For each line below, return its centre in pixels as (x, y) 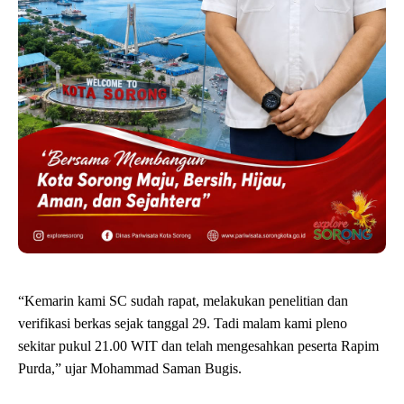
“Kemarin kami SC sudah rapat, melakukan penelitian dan (183, 301)
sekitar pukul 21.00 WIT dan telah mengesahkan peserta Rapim (198, 346)
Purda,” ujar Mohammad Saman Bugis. (130, 369)
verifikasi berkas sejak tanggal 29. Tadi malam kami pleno (183, 324)
